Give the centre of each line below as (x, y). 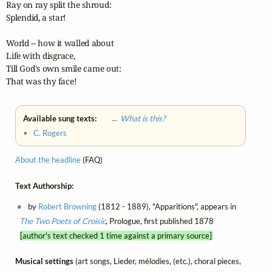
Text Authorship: (44, 185)
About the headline (48, 160)
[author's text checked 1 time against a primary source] (116, 235)
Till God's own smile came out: (64, 69)
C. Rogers (50, 133)
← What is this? (132, 119)
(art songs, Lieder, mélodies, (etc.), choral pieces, (158, 261)
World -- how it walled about (60, 43)
